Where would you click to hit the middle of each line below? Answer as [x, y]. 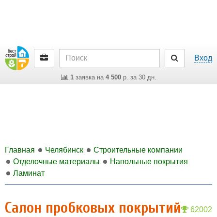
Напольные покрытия [149, 162]
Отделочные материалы [56, 162]
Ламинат [29, 173]
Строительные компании [138, 150]
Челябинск [64, 150]
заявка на [89, 77]
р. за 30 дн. [139, 77]
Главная [20, 150]
